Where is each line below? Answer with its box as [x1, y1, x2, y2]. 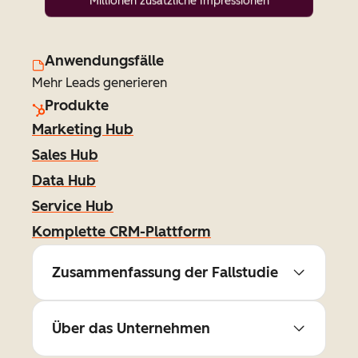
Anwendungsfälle [45, 52, 164, 70]
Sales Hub [32, 146, 98, 164]
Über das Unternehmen [52, 320, 210, 337]
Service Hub [32, 197, 113, 215]
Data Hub [32, 172, 96, 189]
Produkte [45, 97, 109, 114]
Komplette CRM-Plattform [32, 223, 211, 241]
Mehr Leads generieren [32, 75, 167, 90]
